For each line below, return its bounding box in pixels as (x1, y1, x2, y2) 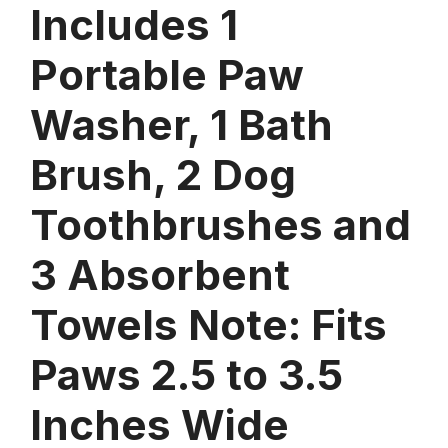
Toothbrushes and (30, 198, 411, 250)
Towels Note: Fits (30, 298, 387, 350)
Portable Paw (30, 48, 304, 100)
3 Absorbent (30, 248, 290, 300)
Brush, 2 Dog (30, 148, 296, 200)
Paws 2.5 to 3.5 (30, 348, 343, 400)
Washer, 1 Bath (30, 98, 333, 150)
